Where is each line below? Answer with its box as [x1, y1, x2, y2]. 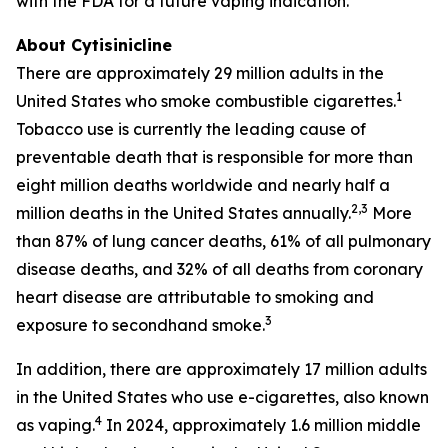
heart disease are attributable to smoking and [16, 287, 374, 307]
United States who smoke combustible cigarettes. [16, 91, 396, 111]
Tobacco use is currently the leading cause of [16, 119, 366, 139]
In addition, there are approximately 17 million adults [16, 359, 427, 379]
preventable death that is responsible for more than [16, 147, 413, 167]
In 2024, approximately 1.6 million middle [102, 415, 421, 435]
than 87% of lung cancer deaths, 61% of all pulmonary [16, 231, 431, 251]
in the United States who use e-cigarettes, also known [16, 387, 429, 407]
